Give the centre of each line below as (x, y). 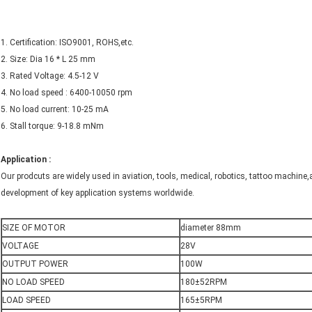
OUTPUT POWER (35, 264)
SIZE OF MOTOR (34, 228)
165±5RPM (201, 301)
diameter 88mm (211, 228)
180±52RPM (204, 282)
